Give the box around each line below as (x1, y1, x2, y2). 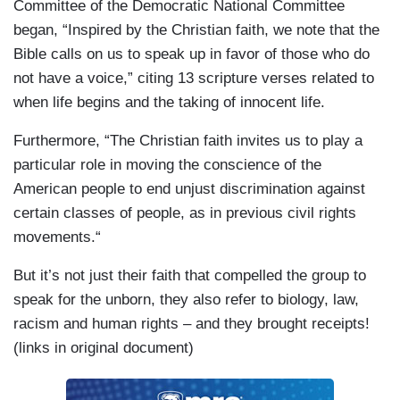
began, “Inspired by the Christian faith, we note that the (13, 21, 379, 38)
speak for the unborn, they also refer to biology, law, (13, 290, 359, 308)
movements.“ (13, 228, 101, 246)
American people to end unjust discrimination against (13, 179, 365, 197)
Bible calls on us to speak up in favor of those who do (13, 45, 370, 62)
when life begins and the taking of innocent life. (13, 93, 325, 111)
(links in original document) (13, 338, 194, 356)
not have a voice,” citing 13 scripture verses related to (13, 69, 374, 87)
